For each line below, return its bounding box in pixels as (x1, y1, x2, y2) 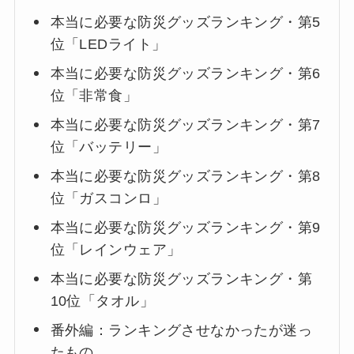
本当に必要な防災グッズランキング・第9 (50, 220, 321, 236)
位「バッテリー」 (50, 139, 167, 156)
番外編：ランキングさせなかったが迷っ (50, 322, 312, 339)
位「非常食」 (50, 88, 138, 104)
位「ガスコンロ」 (50, 190, 167, 207)
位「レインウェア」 (50, 242, 182, 258)
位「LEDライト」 (50, 36, 167, 53)
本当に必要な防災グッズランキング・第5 (50, 14, 321, 31)
